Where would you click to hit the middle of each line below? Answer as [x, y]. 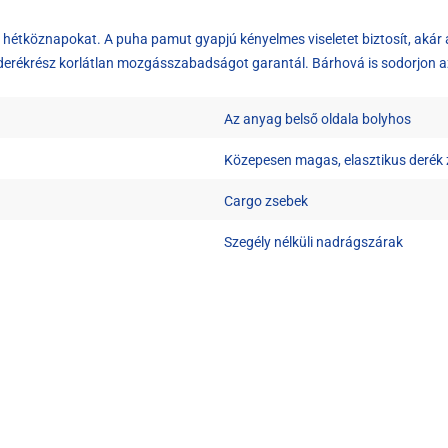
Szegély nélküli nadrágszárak [313, 242]
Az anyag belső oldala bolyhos [317, 119]
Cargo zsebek [266, 201]
